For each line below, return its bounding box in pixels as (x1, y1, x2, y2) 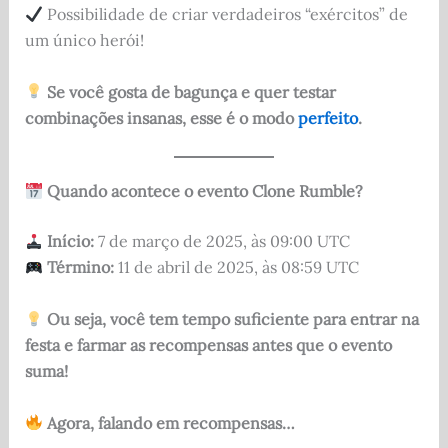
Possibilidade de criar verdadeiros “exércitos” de (42, 4, 408, 25)
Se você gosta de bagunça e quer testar (46, 81, 336, 102)
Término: (46, 257, 114, 278)
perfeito (297, 107, 358, 128)
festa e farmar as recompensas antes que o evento (24, 335, 392, 356)
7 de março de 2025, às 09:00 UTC (93, 231, 350, 252)
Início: (46, 231, 94, 252)
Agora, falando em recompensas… (46, 412, 295, 433)
